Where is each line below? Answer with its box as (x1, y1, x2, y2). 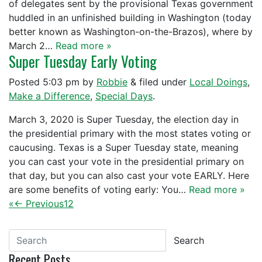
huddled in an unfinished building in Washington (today (9, 12, 251, 23)
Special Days (95, 90, 153, 102)
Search (174, 235, 204, 246)
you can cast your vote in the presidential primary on (9, 156, 244, 167)
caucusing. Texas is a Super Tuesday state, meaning (9, 142, 239, 153)
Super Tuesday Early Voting (9, 50, 157, 72)
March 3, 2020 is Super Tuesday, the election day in (9, 113, 239, 125)
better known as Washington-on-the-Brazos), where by (9, 26, 253, 37)
